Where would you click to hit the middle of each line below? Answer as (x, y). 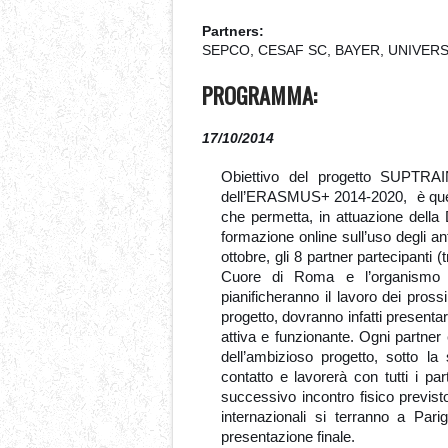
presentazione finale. (287, 437)
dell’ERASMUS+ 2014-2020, (316, 197)
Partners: (233, 31)
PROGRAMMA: (259, 94)
